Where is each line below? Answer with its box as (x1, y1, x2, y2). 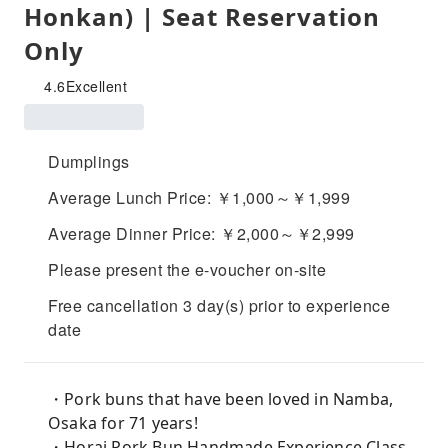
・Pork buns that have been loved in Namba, (48, 388, 394, 410)
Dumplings (48, 150, 130, 173)
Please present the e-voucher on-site (48, 258, 326, 281)
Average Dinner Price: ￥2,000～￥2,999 (48, 222, 355, 245)
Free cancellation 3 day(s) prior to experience (48, 294, 390, 317)
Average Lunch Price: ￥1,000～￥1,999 (48, 186, 350, 209)
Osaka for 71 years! (48, 412, 198, 434)
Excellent (65, 76, 127, 96)
